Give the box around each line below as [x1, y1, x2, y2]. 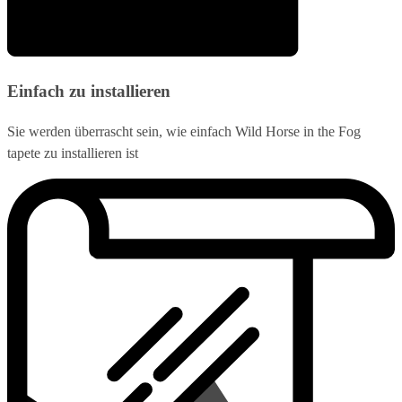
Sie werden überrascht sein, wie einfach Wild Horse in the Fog [7, 124, 361, 140]
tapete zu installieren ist [7, 145, 138, 162]
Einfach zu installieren [7, 82, 170, 101]
